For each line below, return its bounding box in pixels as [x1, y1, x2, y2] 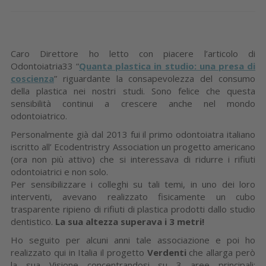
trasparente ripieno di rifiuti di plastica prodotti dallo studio [11, 202, 255, 215]
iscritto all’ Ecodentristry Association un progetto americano [11, 140, 255, 153]
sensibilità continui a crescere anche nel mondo [11, 97, 255, 109]
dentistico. [11, 215, 55, 227]
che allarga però [189, 246, 256, 258]
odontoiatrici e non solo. [11, 165, 113, 178]
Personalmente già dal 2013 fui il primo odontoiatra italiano [11, 128, 255, 140]
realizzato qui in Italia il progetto [11, 246, 147, 258]
